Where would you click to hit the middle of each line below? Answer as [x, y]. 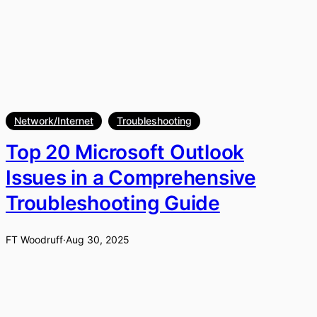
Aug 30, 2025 [98, 240]
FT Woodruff [34, 240]
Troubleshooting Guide [113, 203]
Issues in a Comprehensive [131, 178]
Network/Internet [54, 120]
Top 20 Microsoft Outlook [125, 152]
